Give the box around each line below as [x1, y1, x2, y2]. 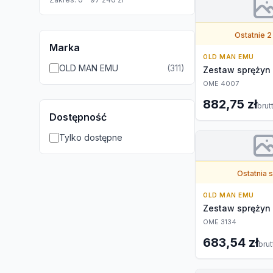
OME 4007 [203, 79, 239, 88]
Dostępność [49, 111, 107, 123]
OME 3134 [203, 218, 236, 226]
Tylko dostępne [59, 132, 122, 143]
